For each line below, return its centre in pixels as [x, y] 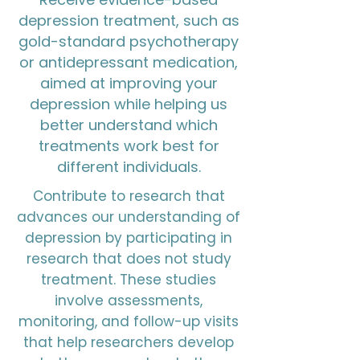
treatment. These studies [129, 280]
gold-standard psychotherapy [129, 41]
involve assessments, [129, 301]
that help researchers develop [129, 342]
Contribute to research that [129, 196]
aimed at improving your [129, 83]
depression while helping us [129, 104]
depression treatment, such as [129, 20]
